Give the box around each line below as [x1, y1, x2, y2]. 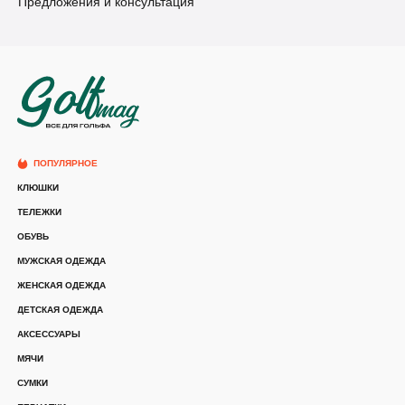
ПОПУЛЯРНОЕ [33, 158, 98, 169]
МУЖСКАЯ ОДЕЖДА [17, 256, 106, 267]
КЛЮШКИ [17, 183, 59, 193]
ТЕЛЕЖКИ [17, 207, 61, 218]
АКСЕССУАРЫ [17, 329, 80, 340]
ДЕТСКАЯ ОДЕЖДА [17, 305, 103, 316]
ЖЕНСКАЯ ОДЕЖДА [17, 280, 106, 291]
